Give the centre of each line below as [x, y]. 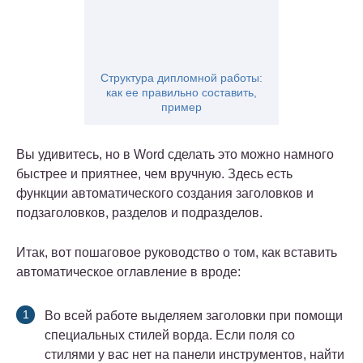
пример [181, 107]
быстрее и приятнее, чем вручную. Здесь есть [154, 174]
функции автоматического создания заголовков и [165, 194]
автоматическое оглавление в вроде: [128, 272]
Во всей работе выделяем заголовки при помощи [194, 316]
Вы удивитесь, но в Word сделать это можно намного [175, 155]
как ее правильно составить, [181, 93]
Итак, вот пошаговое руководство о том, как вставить [177, 253]
